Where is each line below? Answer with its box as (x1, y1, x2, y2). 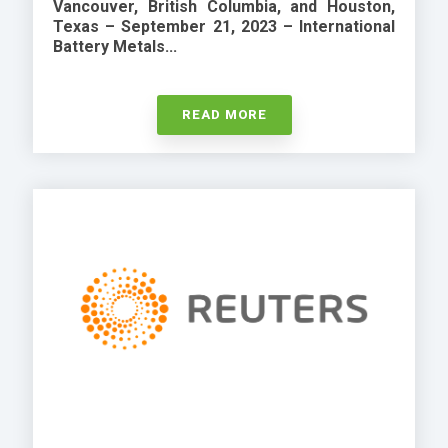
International (299, 16, 395, 36)
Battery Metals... (53, 36, 177, 56)
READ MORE (181, 106, 267, 122)
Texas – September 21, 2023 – (53, 16, 299, 36)
